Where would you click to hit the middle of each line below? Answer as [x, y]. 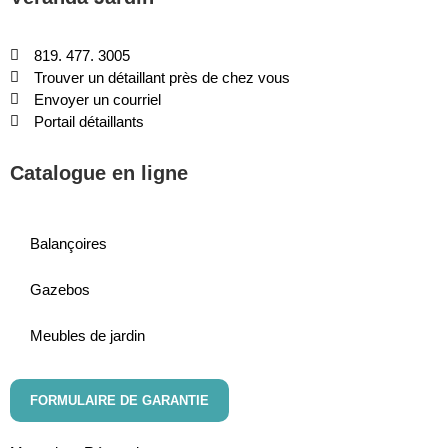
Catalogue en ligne [99, 172]
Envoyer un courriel [97, 99]
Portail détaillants [88, 121]
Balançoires [68, 243]
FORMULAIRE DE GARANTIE [119, 400]
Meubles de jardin [87, 335]
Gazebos [60, 289]
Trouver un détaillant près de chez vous [161, 77]
